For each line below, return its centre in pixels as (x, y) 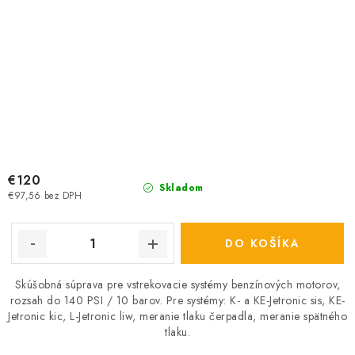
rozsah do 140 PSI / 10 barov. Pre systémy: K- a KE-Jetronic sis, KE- (177, 300)
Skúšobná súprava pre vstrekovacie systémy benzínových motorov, (177, 284)
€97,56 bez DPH (45, 196)
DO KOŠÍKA (262, 243)
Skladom (179, 188)
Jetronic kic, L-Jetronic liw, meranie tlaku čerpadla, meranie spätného (177, 316)
